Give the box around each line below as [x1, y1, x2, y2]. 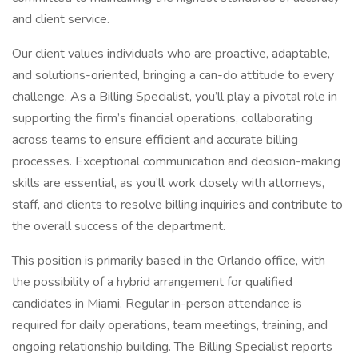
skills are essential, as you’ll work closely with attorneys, [12, 174, 324, 192]
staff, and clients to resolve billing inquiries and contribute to [12, 196, 343, 213]
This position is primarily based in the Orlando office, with [12, 252, 325, 269]
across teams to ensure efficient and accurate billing [12, 131, 298, 149]
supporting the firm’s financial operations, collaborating [12, 109, 312, 127]
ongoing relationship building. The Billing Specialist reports [12, 338, 332, 356]
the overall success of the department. [12, 217, 225, 235]
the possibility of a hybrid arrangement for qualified [12, 273, 292, 291]
